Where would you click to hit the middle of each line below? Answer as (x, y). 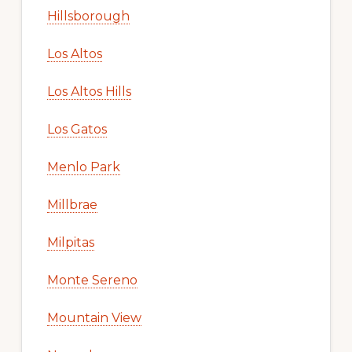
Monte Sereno (92, 280)
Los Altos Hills (89, 92)
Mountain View (94, 318)
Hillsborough (88, 16)
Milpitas (70, 243)
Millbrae (72, 205)
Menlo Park (83, 167)
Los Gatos (77, 130)
